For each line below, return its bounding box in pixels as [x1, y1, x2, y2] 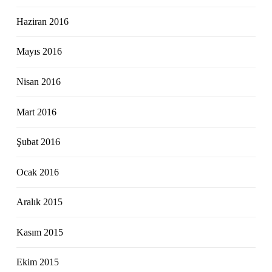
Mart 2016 [16, 106, 57, 117]
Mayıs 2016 [16, 46, 63, 57]
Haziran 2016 [16, 16, 69, 27]
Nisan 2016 [16, 76, 61, 87]
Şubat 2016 [16, 137, 61, 148]
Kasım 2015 [16, 226, 64, 237]
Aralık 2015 [16, 197, 63, 208]
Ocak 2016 [16, 166, 59, 177]
